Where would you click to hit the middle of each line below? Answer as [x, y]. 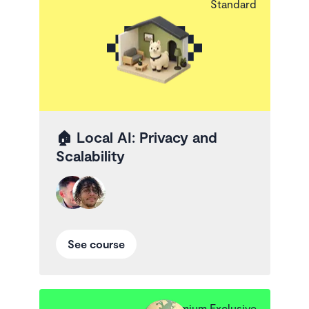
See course [96, 243]
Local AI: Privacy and [147, 137]
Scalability [90, 155]
